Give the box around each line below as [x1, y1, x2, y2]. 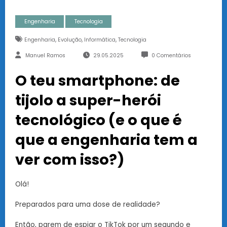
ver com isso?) [15, 149, 124, 170]
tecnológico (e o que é [15, 109, 182, 130]
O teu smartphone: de [15, 70, 180, 91]
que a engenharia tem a [15, 129, 198, 150]
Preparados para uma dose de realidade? [15, 199, 160, 209]
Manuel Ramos [25, 51, 65, 59]
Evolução [57, 35, 82, 44]
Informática [84, 35, 116, 44]
